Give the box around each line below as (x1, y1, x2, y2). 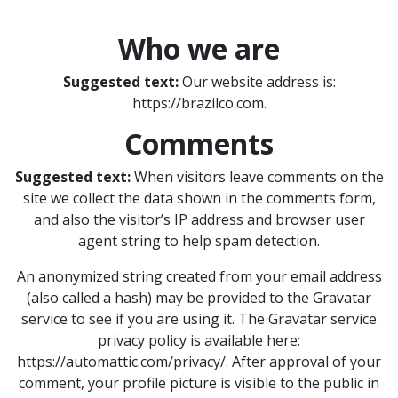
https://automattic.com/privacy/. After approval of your (17, 351, 381, 371)
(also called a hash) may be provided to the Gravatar (27, 287, 371, 307)
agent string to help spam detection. (78, 230, 320, 251)
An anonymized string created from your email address (16, 266, 382, 286)
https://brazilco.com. (131, 92, 267, 113)
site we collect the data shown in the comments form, (22, 187, 376, 208)
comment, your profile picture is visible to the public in (19, 372, 379, 393)
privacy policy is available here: (98, 330, 300, 350)
